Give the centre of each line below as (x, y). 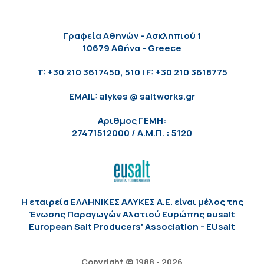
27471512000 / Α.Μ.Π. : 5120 (132, 133)
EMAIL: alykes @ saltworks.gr (132, 96)
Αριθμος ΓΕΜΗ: (132, 120)
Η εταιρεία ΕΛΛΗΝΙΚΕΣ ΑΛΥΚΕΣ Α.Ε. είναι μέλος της (132, 202)
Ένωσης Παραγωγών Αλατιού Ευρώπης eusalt (132, 214)
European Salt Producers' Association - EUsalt (132, 226)
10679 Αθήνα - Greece (132, 48)
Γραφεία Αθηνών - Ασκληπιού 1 (132, 35)
